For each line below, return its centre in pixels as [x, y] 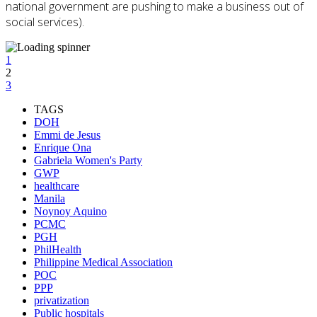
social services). [45, 22]
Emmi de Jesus [67, 135]
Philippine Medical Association [103, 263]
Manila [50, 199]
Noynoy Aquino [70, 212]
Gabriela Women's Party [88, 161]
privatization [62, 301]
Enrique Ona [63, 148]
